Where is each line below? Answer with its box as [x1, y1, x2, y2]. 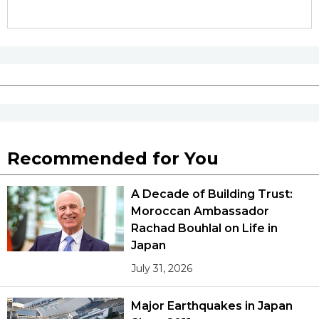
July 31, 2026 [131, 261, 193, 275]
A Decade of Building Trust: [131, 187, 293, 201]
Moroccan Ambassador [131, 204, 269, 218]
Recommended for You [7, 147, 219, 169]
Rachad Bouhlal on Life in [131, 221, 278, 235]
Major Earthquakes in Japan [131, 298, 293, 313]
